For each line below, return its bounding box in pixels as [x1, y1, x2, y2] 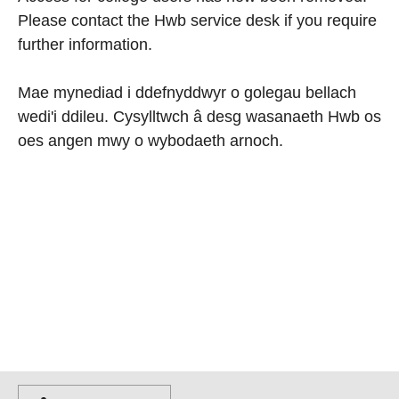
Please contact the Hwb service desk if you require [18, 11, 377, 29]
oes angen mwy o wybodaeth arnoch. [18, 131, 283, 150]
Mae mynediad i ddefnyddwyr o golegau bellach [18, 83, 356, 102]
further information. [18, 35, 152, 53]
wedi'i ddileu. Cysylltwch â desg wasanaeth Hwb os [18, 107, 381, 126]
